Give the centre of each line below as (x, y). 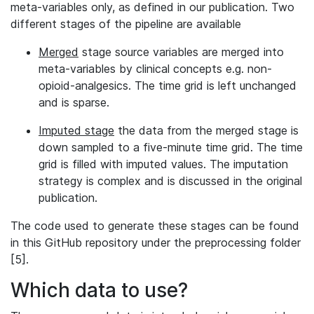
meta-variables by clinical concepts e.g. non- (155, 69)
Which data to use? (99, 290)
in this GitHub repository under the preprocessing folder (156, 243)
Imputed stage (76, 130)
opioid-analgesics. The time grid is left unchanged (168, 86)
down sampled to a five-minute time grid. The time (171, 147)
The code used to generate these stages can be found (155, 226)
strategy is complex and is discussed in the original (170, 181)
